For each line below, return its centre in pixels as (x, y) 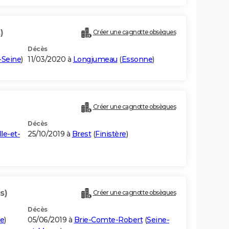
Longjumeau (95, 60)
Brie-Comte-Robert (108, 220)
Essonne (137, 60)
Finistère (111, 134)
